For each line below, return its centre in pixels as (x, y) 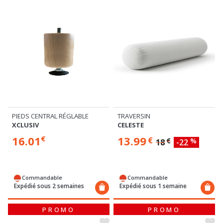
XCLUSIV (25, 125)
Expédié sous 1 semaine (153, 186)
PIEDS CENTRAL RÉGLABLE (50, 116)
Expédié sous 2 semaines (49, 186)
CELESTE (131, 125)
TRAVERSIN (134, 116)
